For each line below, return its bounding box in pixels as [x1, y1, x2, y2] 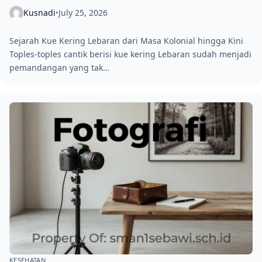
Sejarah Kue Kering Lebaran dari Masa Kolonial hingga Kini [9, 35, 243, 46]
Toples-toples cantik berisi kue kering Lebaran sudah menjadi [9, 48, 251, 60]
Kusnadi [23, 7, 56, 19]
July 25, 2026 [58, 7, 108, 19]
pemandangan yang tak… [9, 61, 109, 73]
